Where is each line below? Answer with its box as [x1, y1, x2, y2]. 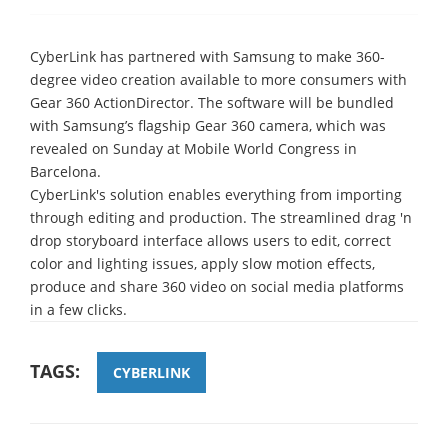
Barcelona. [30, 161, 101, 181]
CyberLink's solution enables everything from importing [30, 184, 402, 204]
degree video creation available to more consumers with [30, 69, 407, 89]
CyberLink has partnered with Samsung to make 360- [30, 46, 385, 66]
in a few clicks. [30, 299, 127, 319]
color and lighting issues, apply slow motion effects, [30, 253, 375, 273]
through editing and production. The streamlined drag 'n [30, 207, 412, 227]
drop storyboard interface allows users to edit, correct [30, 230, 391, 250]
